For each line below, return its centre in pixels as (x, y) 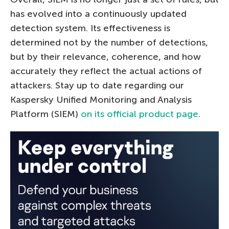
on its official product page (140, 114)
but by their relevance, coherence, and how (106, 56)
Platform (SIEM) (45, 114)
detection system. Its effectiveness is (90, 28)
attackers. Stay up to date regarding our (97, 85)
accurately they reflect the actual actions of (106, 71)
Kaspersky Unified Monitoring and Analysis (101, 99)
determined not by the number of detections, (109, 42)
